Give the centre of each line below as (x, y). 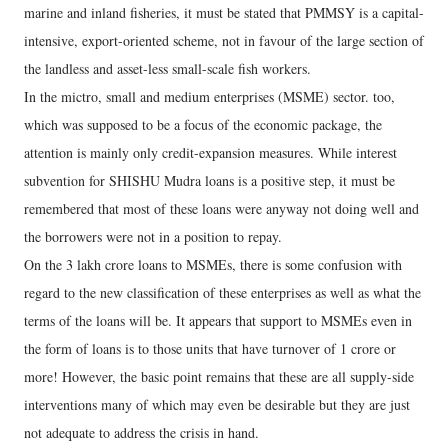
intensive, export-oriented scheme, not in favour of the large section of (224, 41)
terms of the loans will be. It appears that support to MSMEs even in (218, 321)
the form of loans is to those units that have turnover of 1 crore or (210, 349)
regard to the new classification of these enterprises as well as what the (222, 293)
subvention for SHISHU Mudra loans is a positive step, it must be (209, 181)
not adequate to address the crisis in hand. (141, 433)
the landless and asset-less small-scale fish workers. (167, 69)
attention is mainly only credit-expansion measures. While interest (210, 153)
